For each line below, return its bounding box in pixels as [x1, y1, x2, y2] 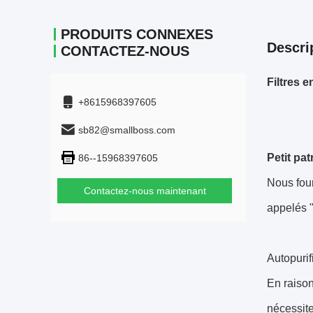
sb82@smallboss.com [78, 124, 175, 136]
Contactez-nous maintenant [83, 185, 206, 196]
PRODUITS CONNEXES [61, 27, 213, 42]
